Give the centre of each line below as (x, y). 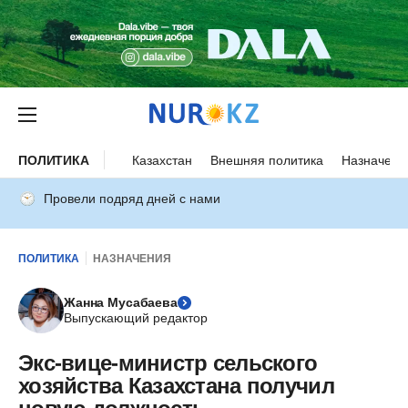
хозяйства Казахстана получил (176, 386)
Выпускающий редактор (136, 318)
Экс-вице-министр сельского (168, 363)
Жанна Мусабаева (121, 302)
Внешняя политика (266, 160)
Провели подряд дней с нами (132, 199)
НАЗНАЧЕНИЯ (132, 258)
